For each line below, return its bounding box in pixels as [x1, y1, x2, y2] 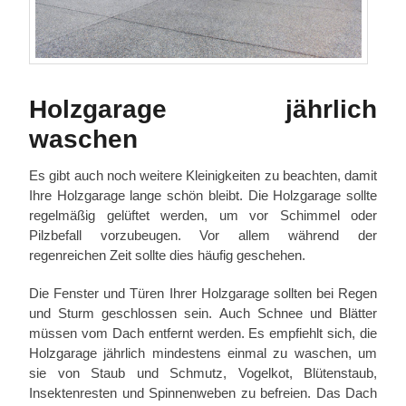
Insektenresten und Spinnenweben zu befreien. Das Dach [29, 384, 377, 401]
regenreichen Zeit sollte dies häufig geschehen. [29, 246, 305, 263]
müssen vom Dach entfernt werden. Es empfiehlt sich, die [29, 324, 377, 341]
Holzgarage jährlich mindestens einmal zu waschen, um [29, 344, 377, 361]
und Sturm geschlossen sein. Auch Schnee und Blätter [29, 304, 377, 321]
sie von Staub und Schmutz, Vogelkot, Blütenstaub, [29, 364, 377, 381]
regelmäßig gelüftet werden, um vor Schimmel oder [29, 207, 377, 223]
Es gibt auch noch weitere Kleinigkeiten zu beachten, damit [29, 167, 377, 183]
